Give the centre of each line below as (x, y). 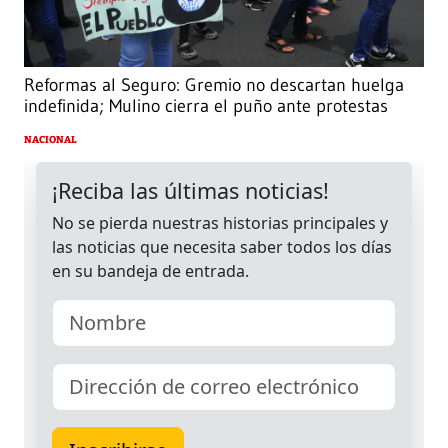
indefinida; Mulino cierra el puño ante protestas (206, 105)
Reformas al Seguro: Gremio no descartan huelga (214, 84)
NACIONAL (50, 139)
